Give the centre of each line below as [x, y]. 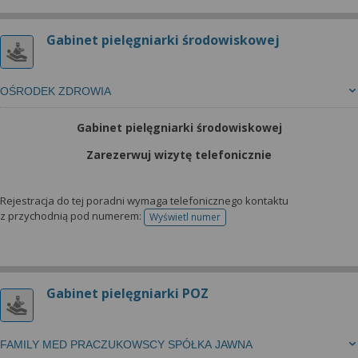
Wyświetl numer [185, 217]
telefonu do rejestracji [234, 222]
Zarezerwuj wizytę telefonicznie [179, 155]
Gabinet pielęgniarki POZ [127, 293]
